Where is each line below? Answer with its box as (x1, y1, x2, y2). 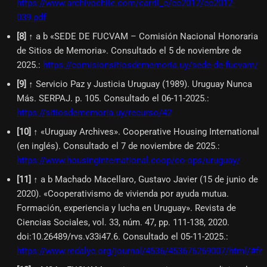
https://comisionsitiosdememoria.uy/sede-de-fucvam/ (43, 59, 258, 70)
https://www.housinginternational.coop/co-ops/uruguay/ (17, 154, 240, 166)
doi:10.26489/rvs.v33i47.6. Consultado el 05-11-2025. (17, 231, 226, 242)
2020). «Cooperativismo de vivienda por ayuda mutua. (17, 188, 229, 199)
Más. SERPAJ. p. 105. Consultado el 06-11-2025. (17, 92, 207, 104)
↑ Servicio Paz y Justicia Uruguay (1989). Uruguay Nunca (29, 78, 252, 89)
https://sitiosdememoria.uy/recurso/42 (17, 107, 172, 118)
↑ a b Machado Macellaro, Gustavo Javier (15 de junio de (33, 173, 258, 185)
